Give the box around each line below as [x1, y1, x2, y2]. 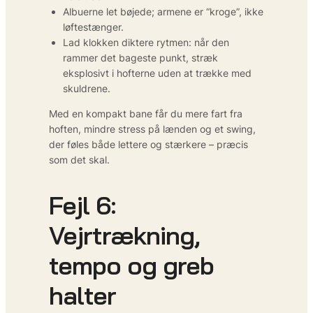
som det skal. [49, 153, 110, 166]
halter [49, 279, 116, 311]
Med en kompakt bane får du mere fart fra [49, 107, 242, 119]
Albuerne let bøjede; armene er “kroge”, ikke [63, 5, 263, 17]
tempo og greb [49, 249, 214, 281]
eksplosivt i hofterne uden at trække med [63, 66, 252, 79]
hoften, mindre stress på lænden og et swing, [49, 122, 256, 135]
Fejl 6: [49, 189, 116, 221]
